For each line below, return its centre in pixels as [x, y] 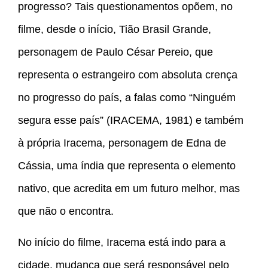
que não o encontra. [66, 211]
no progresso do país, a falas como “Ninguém [127, 98]
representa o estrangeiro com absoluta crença [128, 75]
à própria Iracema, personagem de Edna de [122, 143]
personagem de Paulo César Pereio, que [115, 52]
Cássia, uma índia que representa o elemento [127, 166]
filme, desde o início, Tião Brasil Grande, [115, 30]
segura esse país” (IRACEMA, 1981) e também [131, 121]
